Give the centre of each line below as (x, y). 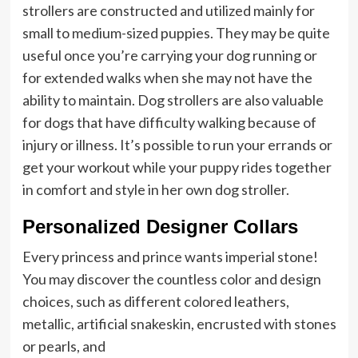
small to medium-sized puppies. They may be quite (176, 33)
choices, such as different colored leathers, (155, 301)
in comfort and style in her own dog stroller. (155, 189)
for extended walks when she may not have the (167, 78)
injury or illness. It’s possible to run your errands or (177, 145)
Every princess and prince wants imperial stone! (170, 257)
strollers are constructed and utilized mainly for (168, 10)
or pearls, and (64, 346)
